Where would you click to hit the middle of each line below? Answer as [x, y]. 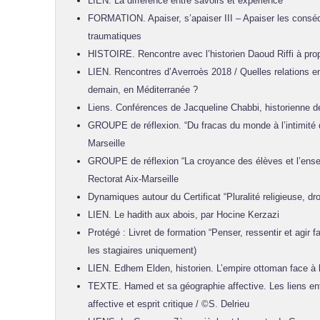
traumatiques [115, 36]
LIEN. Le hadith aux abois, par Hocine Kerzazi [184, 215]
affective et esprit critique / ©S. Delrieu [169, 304]
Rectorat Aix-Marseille [133, 179]
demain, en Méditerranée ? [143, 90]
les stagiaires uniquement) [142, 250]
